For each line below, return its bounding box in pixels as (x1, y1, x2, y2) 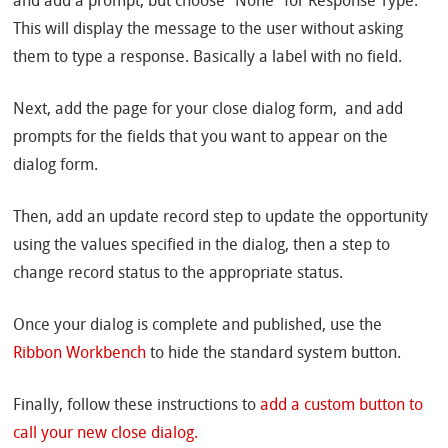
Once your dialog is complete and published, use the (13, 318, 383, 335)
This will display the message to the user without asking (13, 22, 404, 39)
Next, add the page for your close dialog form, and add (13, 102, 404, 119)
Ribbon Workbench (13, 346, 147, 363)
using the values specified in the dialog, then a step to (13, 238, 391, 255)
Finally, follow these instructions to (13, 398, 261, 415)
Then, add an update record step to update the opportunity (13, 210, 429, 227)
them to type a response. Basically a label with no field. (13, 50, 403, 67)
